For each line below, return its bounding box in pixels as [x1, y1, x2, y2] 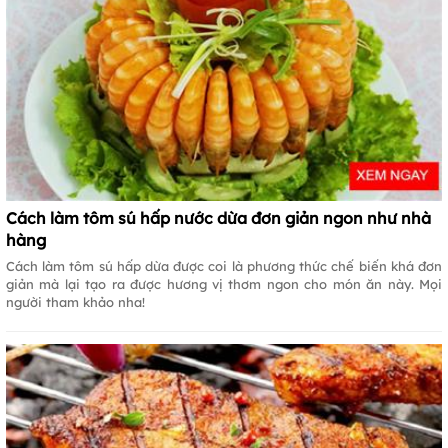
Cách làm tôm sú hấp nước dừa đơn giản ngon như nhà [6, 207, 431, 228]
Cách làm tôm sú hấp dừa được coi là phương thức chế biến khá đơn [6, 257, 442, 274]
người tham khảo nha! [6, 293, 145, 310]
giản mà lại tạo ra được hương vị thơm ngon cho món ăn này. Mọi [6, 275, 442, 292]
